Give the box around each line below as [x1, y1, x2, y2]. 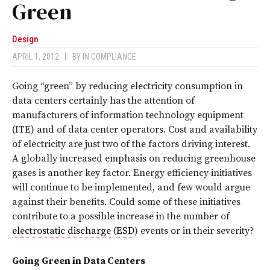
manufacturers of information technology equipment [12, 109, 243, 122]
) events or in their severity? [134, 225, 254, 237]
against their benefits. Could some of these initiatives [12, 196, 240, 209]
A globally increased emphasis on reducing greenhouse [12, 152, 256, 165]
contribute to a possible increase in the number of [12, 210, 230, 223]
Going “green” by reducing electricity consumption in [12, 80, 243, 93]
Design [12, 34, 39, 45]
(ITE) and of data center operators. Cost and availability [12, 124, 257, 136]
